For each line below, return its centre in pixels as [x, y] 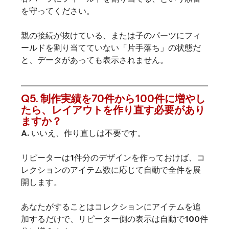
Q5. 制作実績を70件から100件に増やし [113, 99]
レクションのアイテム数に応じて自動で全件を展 [111, 170]
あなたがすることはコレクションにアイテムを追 [111, 207]
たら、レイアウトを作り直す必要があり [113, 110]
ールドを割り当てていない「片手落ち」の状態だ [111, 48]
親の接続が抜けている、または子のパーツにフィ [111, 36]
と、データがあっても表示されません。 [94, 60]
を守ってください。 [58, 11]
